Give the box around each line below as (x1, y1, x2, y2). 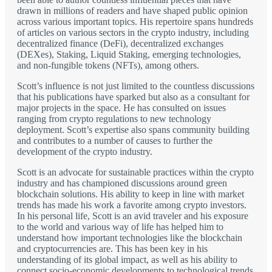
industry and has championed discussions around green (17, 178, 227, 189)
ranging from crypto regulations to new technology (17, 114, 211, 124)
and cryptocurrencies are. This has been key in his (17, 243, 208, 254)
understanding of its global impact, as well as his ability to (17, 254, 237, 265)
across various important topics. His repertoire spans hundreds (17, 16, 253, 27)
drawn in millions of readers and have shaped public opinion (17, 5, 248, 16)
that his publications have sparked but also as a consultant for (17, 92, 250, 103)
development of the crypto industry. (17, 146, 152, 157)
